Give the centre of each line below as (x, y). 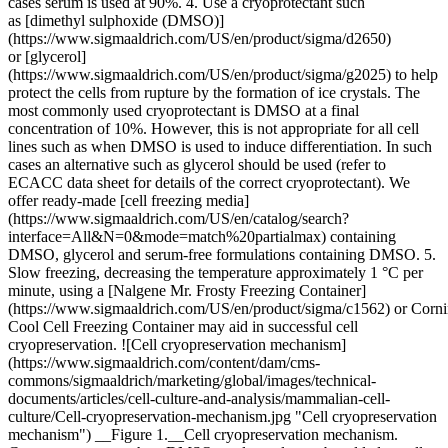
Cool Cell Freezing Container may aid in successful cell (183, 326)
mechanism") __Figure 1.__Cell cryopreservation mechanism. (203, 434)
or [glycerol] (47, 56)
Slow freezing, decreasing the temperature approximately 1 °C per (215, 272)
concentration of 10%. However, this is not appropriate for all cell (213, 128)
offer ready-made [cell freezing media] (128, 200)
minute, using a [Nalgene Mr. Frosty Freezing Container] (187, 290)
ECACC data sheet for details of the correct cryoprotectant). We (209, 182)
